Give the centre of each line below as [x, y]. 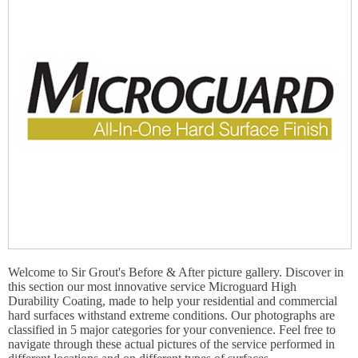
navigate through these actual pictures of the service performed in [171, 344]
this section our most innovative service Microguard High [152, 286]
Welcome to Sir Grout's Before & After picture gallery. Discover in [176, 272]
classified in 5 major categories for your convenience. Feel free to [172, 329]
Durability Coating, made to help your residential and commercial [173, 300]
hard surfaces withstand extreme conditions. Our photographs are [171, 315]
